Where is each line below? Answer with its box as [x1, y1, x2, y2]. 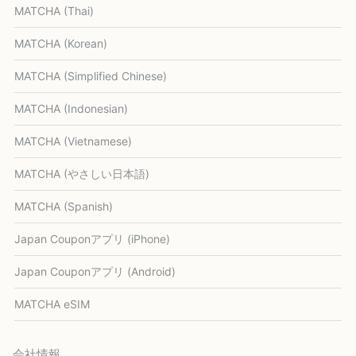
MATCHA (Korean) [14, 36, 108, 50]
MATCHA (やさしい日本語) [14, 166, 150, 180]
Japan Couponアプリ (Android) [14, 264, 176, 278]
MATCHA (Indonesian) [14, 101, 129, 115]
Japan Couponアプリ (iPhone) [14, 231, 171, 246]
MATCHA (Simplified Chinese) [14, 68, 168, 83]
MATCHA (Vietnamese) [14, 133, 133, 148]
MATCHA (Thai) [14, 3, 95, 17]
